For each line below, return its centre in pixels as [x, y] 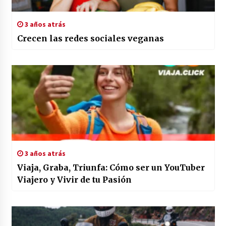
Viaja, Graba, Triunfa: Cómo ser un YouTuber [111, 167]
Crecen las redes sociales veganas [90, 38]
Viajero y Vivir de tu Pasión [74, 179]
